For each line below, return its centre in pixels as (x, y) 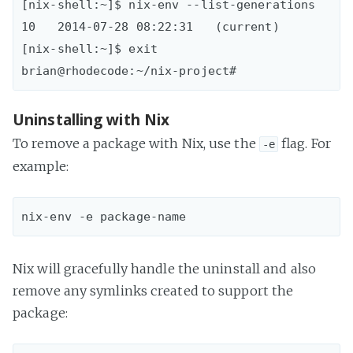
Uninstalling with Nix (91, 119)
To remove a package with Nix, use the (136, 144)
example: (41, 167)
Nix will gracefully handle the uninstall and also (164, 269)
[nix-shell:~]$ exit (89, 48)
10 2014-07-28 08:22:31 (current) (150, 26)
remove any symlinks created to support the (153, 291)
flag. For (305, 144)
